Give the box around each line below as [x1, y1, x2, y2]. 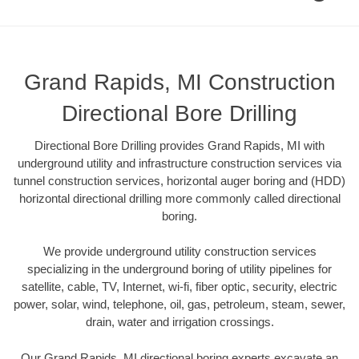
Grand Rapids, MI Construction [23, 69, 336, 95]
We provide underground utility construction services [42, 244, 317, 259]
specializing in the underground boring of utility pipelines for [27, 262, 332, 276]
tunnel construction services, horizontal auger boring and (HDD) [14, 173, 345, 188]
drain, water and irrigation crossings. [85, 315, 274, 329]
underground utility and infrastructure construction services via [18, 155, 341, 170]
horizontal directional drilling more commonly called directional [18, 191, 341, 205]
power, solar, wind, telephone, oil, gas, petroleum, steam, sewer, [14, 297, 345, 312]
